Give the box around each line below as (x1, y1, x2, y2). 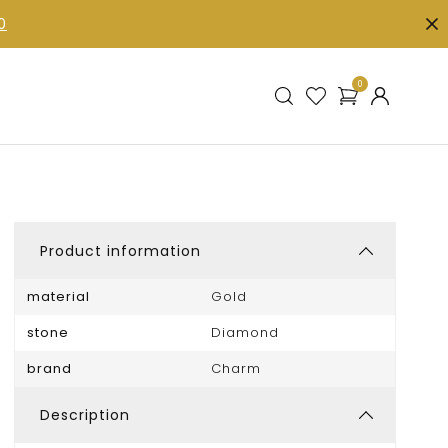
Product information (39, 241, 201, 261)
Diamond (210, 323, 279, 342)
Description (39, 405, 130, 425)
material (26, 287, 90, 306)
